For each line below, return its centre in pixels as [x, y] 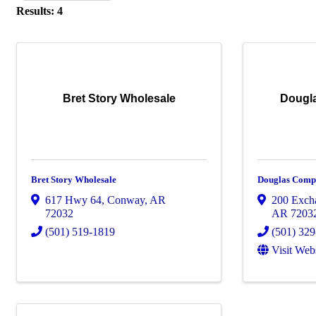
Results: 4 [39, 11]
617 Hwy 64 [73, 200]
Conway [126, 200]
